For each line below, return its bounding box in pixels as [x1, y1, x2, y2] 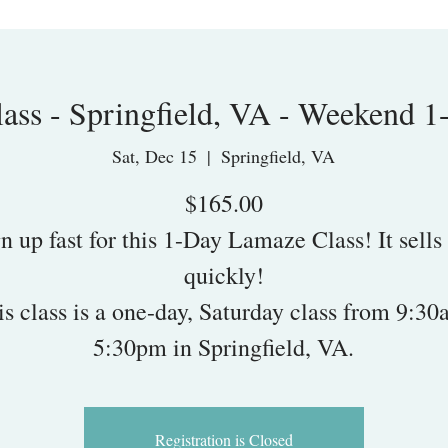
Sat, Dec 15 [112, 143, 198, 168]
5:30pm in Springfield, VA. [93, 330, 355, 363]
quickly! [183, 258, 264, 291]
